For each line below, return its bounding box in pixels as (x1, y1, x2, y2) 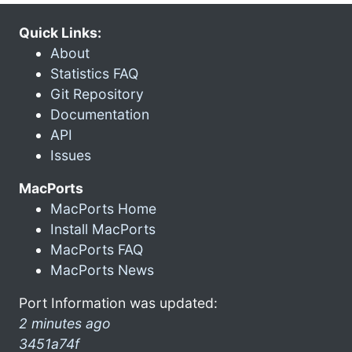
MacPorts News (50, 261, 154, 278)
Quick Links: (19, 24, 101, 41)
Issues (50, 146, 91, 163)
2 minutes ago (19, 314, 111, 332)
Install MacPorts (50, 220, 156, 237)
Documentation (50, 105, 149, 123)
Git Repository (50, 85, 144, 102)
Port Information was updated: (19, 294, 218, 311)
